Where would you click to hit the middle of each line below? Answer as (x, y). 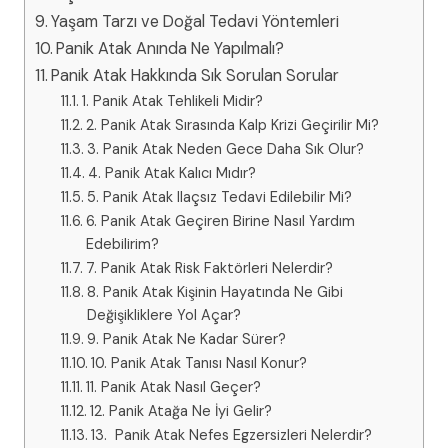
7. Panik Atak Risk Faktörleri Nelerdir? (209, 268)
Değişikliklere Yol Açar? (163, 315)
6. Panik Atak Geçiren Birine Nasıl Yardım (220, 221)
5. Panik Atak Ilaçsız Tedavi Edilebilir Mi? (219, 197)
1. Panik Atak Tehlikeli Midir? (172, 101)
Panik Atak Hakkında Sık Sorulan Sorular (195, 76)
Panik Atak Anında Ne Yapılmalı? (170, 49)
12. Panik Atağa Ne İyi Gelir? (180, 411)
